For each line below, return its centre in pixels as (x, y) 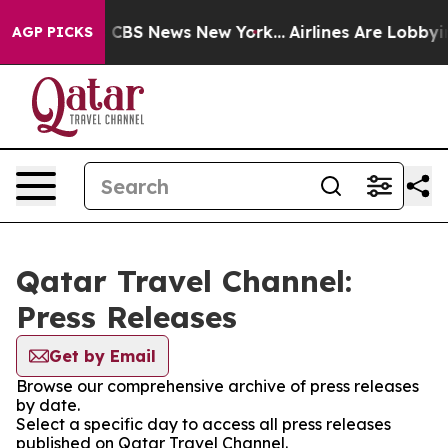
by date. (48, 405)
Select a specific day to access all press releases (203, 424)
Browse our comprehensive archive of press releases (217, 386)
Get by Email (102, 356)
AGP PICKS (52, 32)
